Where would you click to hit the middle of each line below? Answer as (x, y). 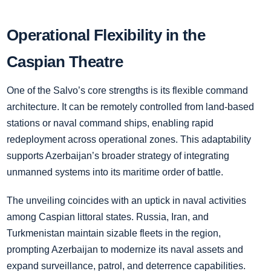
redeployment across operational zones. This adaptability (129, 139)
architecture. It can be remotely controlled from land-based (130, 107)
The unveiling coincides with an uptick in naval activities (126, 201)
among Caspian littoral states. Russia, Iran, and (108, 217)
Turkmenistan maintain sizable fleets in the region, (114, 233)
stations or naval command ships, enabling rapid (110, 123)
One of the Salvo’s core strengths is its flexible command (127, 90)
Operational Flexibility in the (106, 35)
